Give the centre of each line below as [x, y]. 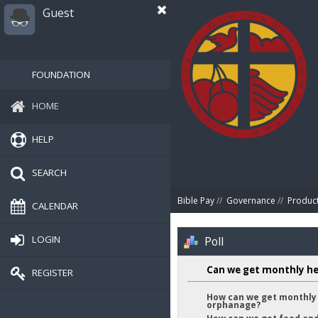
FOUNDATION [61, 75]
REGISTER [53, 272]
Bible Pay [196, 201]
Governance [251, 201]
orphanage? [233, 305]
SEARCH [49, 172]
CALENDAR [55, 205]
